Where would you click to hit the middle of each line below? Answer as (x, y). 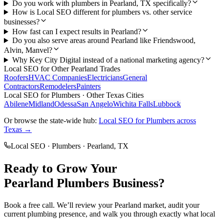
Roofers (16, 78)
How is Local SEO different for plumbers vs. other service (102, 12)
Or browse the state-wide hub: (51, 121)
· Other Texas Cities (112, 95)
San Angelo (95, 104)
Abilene (16, 104)
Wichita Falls (133, 104)
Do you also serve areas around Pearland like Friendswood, (104, 41)
